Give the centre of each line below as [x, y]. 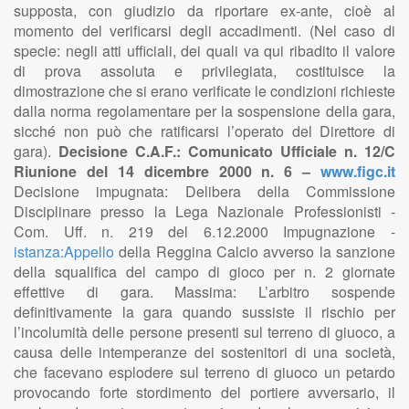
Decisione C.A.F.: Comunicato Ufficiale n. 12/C [227, 151]
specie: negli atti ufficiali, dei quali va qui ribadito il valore [204, 51]
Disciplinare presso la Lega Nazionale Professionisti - [204, 211]
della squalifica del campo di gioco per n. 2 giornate [204, 272]
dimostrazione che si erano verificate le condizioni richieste [204, 91]
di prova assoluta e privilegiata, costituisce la [204, 71]
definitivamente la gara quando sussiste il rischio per [204, 312]
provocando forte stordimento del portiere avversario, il [204, 392]
